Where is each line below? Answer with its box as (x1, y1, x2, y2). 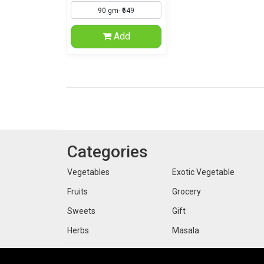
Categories (67, 142, 148, 161)
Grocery (172, 187, 201, 196)
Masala (172, 226, 199, 235)
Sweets (67, 206, 95, 216)
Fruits (67, 187, 88, 196)
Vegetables (67, 167, 110, 177)
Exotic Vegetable (172, 167, 235, 177)
